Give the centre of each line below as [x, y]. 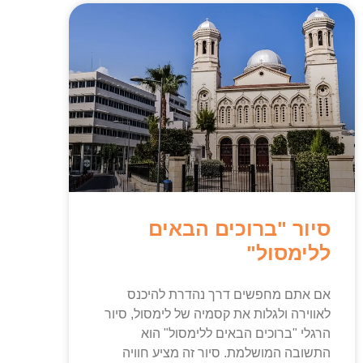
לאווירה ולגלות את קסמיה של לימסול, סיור [218, 314]
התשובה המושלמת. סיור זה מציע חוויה [226, 353]
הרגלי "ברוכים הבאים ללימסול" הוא [236, 334]
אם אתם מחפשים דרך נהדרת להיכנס [229, 295]
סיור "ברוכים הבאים [239, 229]
